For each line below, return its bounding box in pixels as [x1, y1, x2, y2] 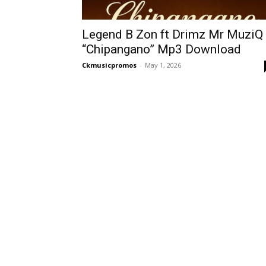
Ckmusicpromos [82, 61, 137, 69]
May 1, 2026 [145, 61, 181, 69]
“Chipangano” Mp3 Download [82, 42, 241, 56]
